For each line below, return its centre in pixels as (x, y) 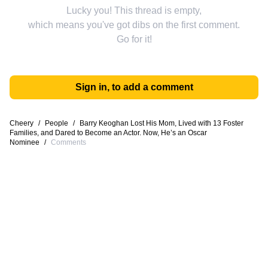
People (57, 123)
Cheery (22, 123)
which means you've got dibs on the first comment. (134, 25)
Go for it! (134, 39)
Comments (68, 142)
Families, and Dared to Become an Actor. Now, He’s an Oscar (108, 133)
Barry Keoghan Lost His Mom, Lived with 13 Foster (162, 123)
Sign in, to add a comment (134, 87)
